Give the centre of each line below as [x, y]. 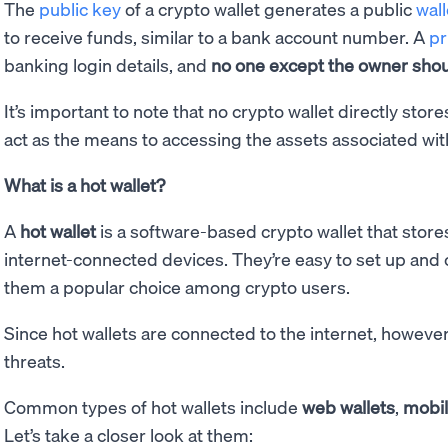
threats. [34, 360]
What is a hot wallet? [84, 184]
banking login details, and [107, 64]
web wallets [348, 406]
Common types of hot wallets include [153, 406]
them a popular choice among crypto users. [179, 286]
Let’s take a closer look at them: [128, 434]
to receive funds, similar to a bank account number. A [216, 36]
